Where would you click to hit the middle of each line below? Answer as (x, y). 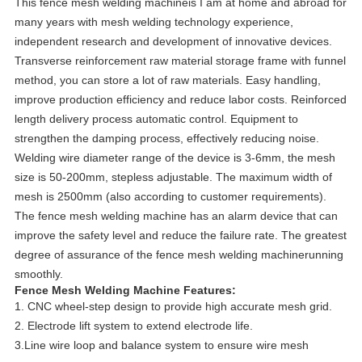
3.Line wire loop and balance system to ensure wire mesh (161, 345)
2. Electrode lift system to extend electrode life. (133, 326)
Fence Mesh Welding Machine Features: (125, 290)
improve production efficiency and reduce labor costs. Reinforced (180, 100)
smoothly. (38, 274)
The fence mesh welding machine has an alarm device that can (176, 216)
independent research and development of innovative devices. (173, 42)
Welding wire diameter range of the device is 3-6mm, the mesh (175, 158)
